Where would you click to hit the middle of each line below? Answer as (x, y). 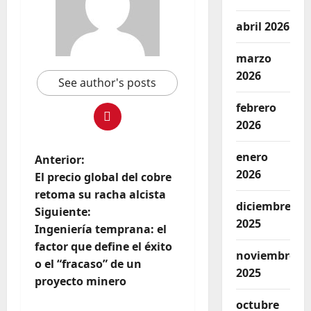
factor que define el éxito (103, 247)
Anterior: (60, 160)
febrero (256, 108)
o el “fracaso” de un (88, 264)
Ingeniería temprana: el (101, 229)
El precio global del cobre (103, 177)
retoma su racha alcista (100, 195)
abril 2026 (262, 27)
